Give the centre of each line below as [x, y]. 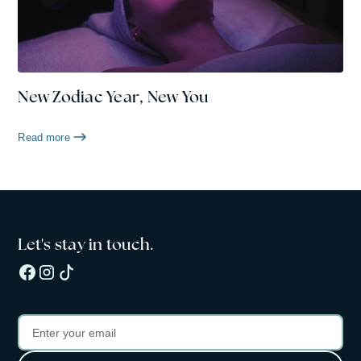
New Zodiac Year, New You [113, 96]
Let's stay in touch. [86, 244]
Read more [44, 137]
